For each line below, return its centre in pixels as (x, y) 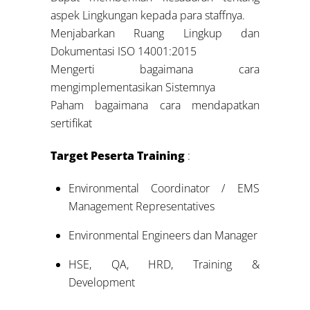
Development (101, 282)
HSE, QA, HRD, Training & (164, 264)
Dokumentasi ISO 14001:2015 (124, 52)
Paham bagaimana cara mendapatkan (155, 106)
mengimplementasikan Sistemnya (133, 88)
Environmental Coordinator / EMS (164, 188)
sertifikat (72, 124)
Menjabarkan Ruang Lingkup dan (155, 34)
